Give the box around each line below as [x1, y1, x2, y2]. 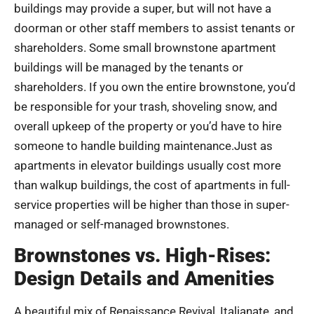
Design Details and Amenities [14, 267, 274, 291]
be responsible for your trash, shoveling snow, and [14, 99, 278, 114]
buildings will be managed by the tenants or [14, 60, 243, 74]
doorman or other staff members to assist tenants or [14, 20, 295, 35]
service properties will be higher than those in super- [14, 197, 289, 212]
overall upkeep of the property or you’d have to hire [14, 118, 282, 133]
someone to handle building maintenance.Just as [14, 138, 273, 153]
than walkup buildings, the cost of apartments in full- [14, 177, 290, 192]
